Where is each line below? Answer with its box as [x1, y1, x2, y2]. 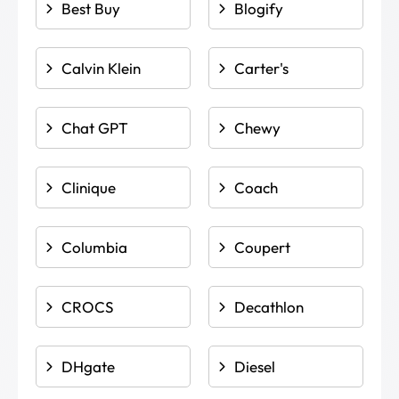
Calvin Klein [61, 59, 141, 77]
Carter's [234, 59, 289, 77]
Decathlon [234, 297, 304, 316]
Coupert [234, 238, 290, 256]
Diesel [234, 357, 275, 376]
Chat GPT [61, 118, 128, 137]
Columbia [61, 238, 127, 256]
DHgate [61, 357, 115, 376]
